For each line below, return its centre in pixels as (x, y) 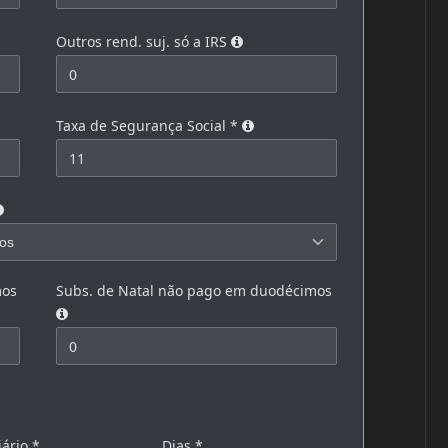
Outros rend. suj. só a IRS (144, 42)
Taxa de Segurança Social (143, 126)
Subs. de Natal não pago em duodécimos (196, 291)
